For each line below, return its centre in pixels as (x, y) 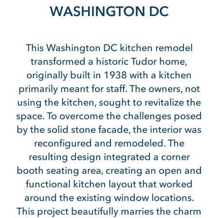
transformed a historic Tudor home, (109, 61)
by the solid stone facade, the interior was (109, 129)
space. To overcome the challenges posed (109, 116)
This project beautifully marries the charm (109, 211)
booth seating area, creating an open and (109, 170)
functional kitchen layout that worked (109, 184)
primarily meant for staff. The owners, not (109, 89)
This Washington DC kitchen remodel (109, 48)
